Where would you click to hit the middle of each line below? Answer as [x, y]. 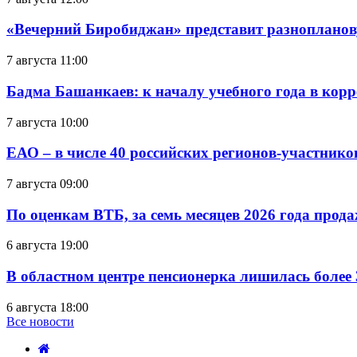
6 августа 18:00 [47, 307]
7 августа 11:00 [47, 61]
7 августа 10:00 [47, 122]
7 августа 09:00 [47, 183]
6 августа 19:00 [47, 245]
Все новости [40, 321]
